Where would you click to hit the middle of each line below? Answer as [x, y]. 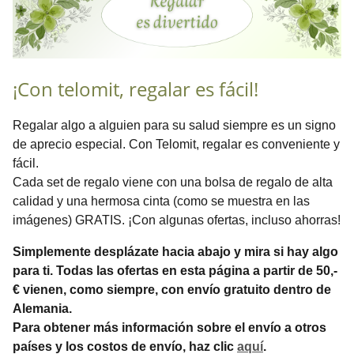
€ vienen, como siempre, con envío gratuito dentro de [172, 289]
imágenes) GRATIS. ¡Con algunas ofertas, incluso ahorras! [177, 220]
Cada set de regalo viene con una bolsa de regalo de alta [173, 182]
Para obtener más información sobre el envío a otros [169, 327]
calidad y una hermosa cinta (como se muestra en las [161, 201]
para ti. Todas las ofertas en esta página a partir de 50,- [175, 270]
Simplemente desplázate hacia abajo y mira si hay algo [175, 251]
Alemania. [42, 308]
